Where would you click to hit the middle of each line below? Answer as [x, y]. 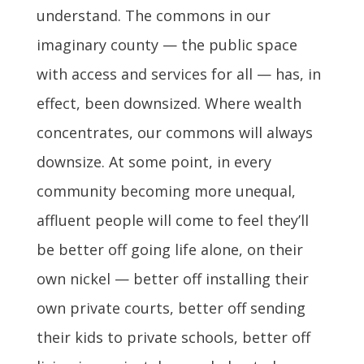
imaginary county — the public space [167, 44]
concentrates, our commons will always [174, 132]
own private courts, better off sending [171, 308]
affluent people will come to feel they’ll [172, 220]
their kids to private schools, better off [173, 337]
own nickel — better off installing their [172, 278]
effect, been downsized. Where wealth [169, 103]
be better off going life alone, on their [169, 249]
